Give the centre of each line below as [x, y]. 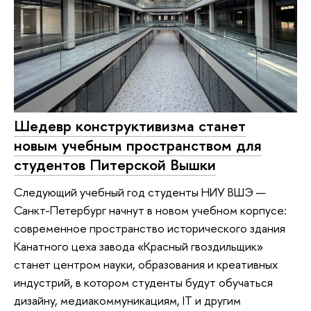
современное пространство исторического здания [150, 228]
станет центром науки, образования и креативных [146, 264]
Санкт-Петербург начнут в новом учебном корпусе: [150, 210]
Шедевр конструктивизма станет [130, 125]
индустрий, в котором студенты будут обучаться [143, 283]
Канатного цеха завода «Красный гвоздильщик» [138, 246]
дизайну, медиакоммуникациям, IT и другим [127, 301]
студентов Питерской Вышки [115, 164]
